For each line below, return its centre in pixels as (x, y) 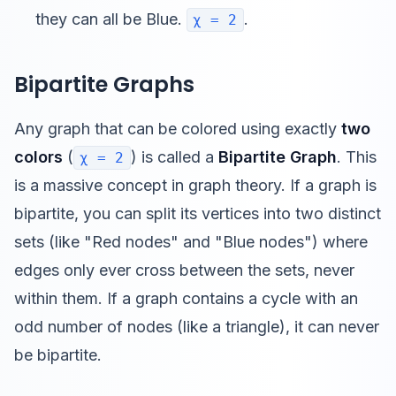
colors (38, 157)
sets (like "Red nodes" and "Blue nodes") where (191, 242)
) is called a (174, 157)
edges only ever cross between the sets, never (184, 270)
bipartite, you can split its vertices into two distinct (198, 213)
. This (356, 157)
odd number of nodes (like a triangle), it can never (197, 327)
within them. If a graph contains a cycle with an (186, 298)
